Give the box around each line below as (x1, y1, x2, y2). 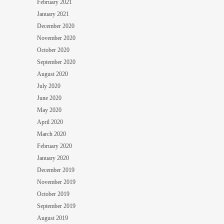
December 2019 (37, 166, 74, 173)
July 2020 (37, 82, 60, 89)
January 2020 (37, 154, 69, 161)
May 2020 (37, 106, 61, 113)
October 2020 (37, 46, 69, 53)
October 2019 (37, 190, 69, 197)
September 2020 (37, 58, 75, 65)
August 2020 (37, 70, 68, 77)
